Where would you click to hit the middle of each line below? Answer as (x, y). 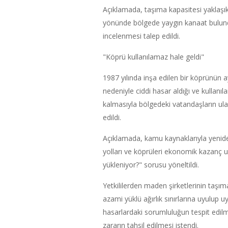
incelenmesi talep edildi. (141, 36)
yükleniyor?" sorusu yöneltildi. (151, 165)
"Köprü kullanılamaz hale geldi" (153, 57)
